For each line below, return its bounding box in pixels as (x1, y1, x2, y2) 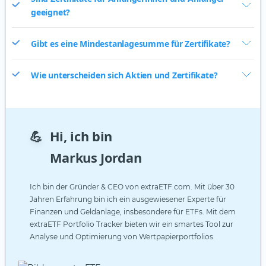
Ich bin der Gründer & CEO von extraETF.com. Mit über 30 (30, 182, 235, 192)
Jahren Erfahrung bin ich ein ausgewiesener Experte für (30, 195, 226, 204)
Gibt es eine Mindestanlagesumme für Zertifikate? (31, 37, 230, 49)
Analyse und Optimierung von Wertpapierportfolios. (30, 232, 215, 242)
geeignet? (31, 7, 71, 18)
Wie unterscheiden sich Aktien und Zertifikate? (31, 69, 218, 81)
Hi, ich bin (49, 128, 116, 145)
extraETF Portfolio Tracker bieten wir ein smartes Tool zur (30, 220, 233, 229)
